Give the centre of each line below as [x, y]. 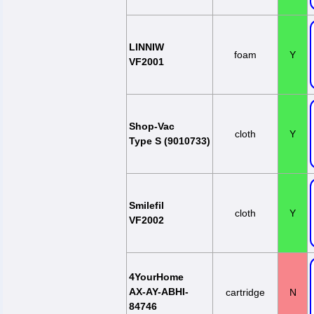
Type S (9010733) [170, 141]
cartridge [245, 292]
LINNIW [146, 47]
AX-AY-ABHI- [159, 292]
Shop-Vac [152, 126]
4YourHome [156, 277]
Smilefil [146, 205]
